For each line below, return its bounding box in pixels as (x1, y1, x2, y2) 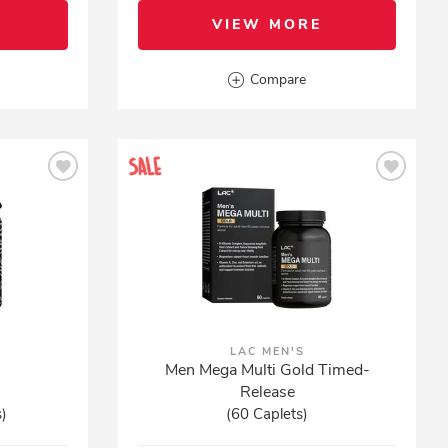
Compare (250, 70, 307, 89)
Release (239, 381, 295, 403)
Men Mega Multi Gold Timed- (164, 359, 370, 381)
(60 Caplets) (226, 404, 309, 424)
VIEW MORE (212, 15, 323, 34)
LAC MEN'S (229, 344, 305, 359)
